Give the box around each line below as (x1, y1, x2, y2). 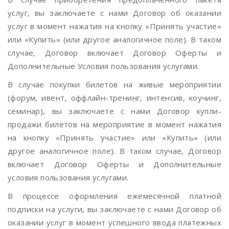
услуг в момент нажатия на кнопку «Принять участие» (8, 21, 221, 31)
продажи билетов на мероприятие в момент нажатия (8, 119, 221, 129)
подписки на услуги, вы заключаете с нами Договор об (8, 204, 221, 214)
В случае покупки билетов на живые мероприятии (8, 79, 221, 89)
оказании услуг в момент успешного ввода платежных (8, 217, 221, 227)
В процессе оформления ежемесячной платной (8, 191, 221, 201)
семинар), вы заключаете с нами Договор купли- (8, 106, 221, 116)
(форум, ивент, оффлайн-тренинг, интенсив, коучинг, (8, 93, 221, 103)
